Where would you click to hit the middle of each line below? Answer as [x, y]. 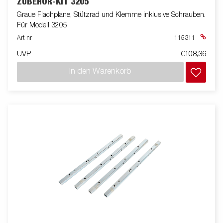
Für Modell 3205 [42, 25]
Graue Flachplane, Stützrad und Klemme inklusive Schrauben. [111, 15]
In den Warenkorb [100, 72]
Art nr [24, 38]
